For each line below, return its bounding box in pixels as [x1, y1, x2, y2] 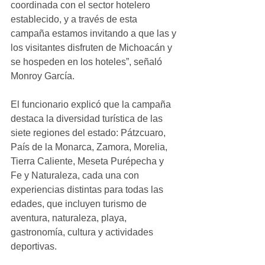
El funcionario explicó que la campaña [11, 99, 173, 109]
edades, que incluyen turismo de [11, 199, 149, 209]
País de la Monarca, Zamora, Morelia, [11, 142, 170, 152]
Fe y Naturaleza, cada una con [11, 170, 141, 180]
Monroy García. [11, 71, 75, 81]
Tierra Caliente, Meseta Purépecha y [11, 156, 166, 166]
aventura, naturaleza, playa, [11, 213, 129, 223]
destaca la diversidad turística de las [11, 114, 165, 124]
